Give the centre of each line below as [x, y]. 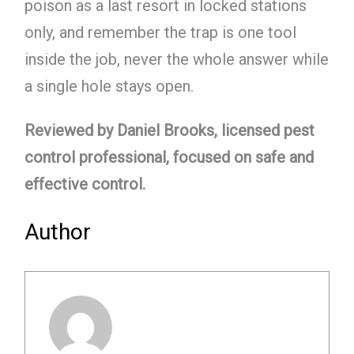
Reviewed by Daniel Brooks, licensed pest [169, 131]
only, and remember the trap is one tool [160, 32]
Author [57, 232]
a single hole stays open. [109, 86]
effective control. [85, 185]
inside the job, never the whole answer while [176, 59]
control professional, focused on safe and [169, 158]
